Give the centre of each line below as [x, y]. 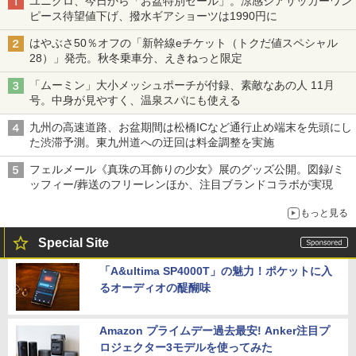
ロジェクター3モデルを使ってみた [186, 347]
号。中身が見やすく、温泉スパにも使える [135, 100]
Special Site [74, 242]
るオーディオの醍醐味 [155, 287]
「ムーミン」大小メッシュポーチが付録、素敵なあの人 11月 [182, 85]
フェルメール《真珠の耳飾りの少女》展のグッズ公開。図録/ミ [187, 169]
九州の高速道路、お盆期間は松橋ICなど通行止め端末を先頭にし [191, 127]
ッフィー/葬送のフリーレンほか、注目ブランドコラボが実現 [181, 184]
